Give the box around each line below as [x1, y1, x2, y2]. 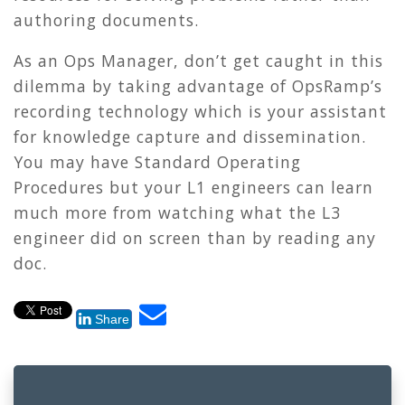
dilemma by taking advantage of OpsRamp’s [14, 75, 382, 98]
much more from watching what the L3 [14, 202, 341, 224]
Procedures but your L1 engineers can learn [14, 176, 373, 199]
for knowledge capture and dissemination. [14, 126, 366, 148]
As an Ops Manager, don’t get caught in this [14, 50, 383, 72]
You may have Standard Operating [14, 151, 301, 174]
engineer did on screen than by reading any [14, 227, 376, 250]
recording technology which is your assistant [14, 100, 387, 123]
